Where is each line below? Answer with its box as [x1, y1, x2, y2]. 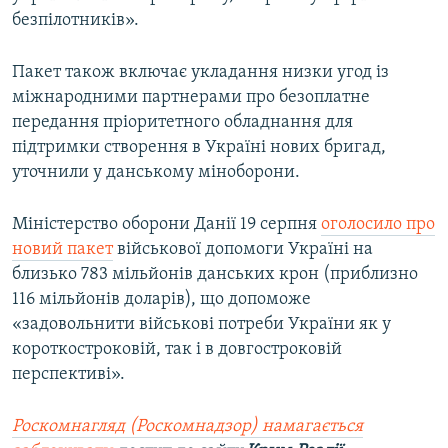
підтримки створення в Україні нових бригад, [12, 138, 386, 158]
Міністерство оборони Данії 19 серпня [12, 215, 321, 235]
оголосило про [321, 215, 435, 235]
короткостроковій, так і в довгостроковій [12, 340, 342, 360]
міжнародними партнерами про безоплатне [12, 88, 370, 108]
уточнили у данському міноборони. [12, 163, 300, 183]
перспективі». [12, 365, 125, 385]
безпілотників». [12, 11, 139, 31]
